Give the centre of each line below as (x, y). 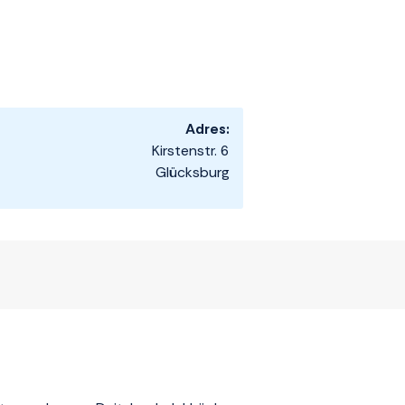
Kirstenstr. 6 (191, 151)
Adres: (207, 129)
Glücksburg (193, 173)
